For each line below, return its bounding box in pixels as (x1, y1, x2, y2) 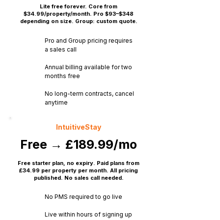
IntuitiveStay (56, 123, 101, 131)
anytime (45, 99, 68, 106)
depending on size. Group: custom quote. (20, 18, 137, 25)
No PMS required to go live (45, 193, 122, 200)
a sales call (45, 46, 77, 53)
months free (45, 72, 80, 80)
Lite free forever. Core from (40, 3, 117, 10)
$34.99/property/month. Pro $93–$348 (24, 10, 134, 17)
